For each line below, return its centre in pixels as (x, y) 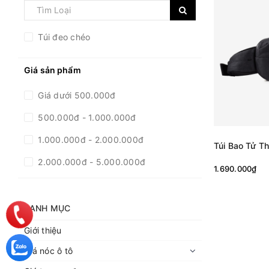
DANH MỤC (47, 208)
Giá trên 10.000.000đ (81, 206)
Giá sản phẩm (53, 70)
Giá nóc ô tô (48, 250)
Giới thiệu (43, 230)
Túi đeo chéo (63, 37)
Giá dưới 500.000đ (76, 95)
